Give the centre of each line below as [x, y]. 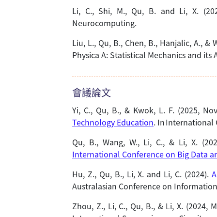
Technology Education [113, 122]
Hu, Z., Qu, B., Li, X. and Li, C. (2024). [142, 174]
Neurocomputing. [104, 23]
